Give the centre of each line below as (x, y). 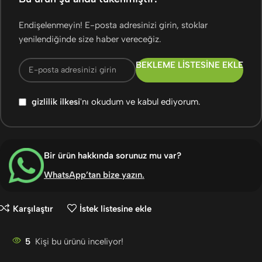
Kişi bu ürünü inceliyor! (79, 242)
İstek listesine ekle (116, 208)
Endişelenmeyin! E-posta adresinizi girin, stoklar (113, 25)
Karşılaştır (33, 208)
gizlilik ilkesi (56, 102)
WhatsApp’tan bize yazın (93, 175)
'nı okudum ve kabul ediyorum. (140, 102)
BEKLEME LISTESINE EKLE (189, 65)
